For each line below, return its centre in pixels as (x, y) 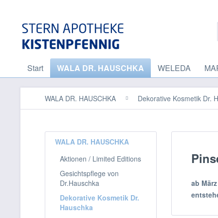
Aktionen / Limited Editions (100, 159)
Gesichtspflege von (89, 173)
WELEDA (174, 68)
